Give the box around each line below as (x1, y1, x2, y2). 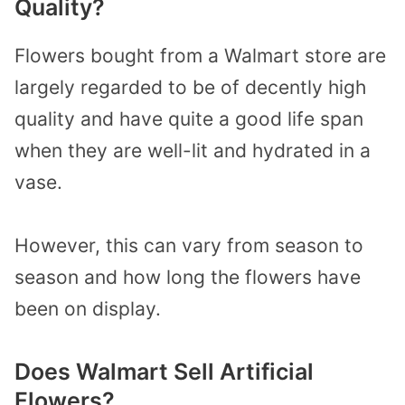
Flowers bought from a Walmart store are (14, 43, 386, 67)
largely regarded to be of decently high (14, 75, 366, 99)
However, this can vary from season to (14, 234, 363, 258)
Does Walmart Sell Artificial (14, 358, 314, 386)
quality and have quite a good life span (14, 107, 363, 130)
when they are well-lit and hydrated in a (14, 138, 371, 162)
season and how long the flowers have (14, 266, 361, 289)
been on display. (14, 297, 161, 321)
